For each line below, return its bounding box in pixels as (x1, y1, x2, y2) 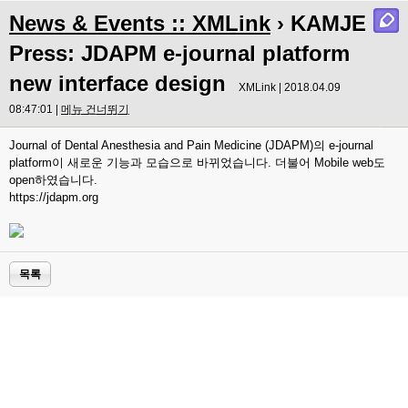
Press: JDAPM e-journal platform (9, 41, 350, 66)
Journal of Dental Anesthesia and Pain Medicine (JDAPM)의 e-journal (9, 138, 373, 152)
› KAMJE (270, 11, 366, 36)
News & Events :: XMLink (9, 11, 270, 36)
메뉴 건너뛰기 (61, 103, 129, 116)
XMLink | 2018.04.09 (239, 81, 341, 94)
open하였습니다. (9, 173, 97, 187)
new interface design (9, 71, 226, 96)
